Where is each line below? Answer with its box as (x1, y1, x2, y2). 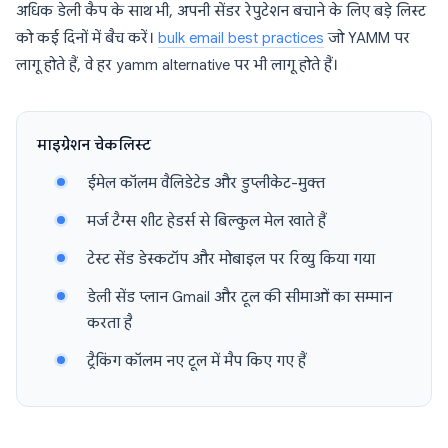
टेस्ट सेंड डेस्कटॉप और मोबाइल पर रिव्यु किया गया (87, 250, 375, 268)
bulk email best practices (158, 29, 324, 47)
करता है (87, 314, 132, 332)
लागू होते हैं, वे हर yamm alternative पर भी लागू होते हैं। (16, 56, 338, 74)
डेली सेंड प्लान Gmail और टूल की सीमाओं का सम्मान (87, 288, 392, 306)
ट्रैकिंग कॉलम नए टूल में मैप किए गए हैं (87, 352, 306, 370)
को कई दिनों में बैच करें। (16, 29, 158, 47)
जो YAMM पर (324, 29, 410, 47)
